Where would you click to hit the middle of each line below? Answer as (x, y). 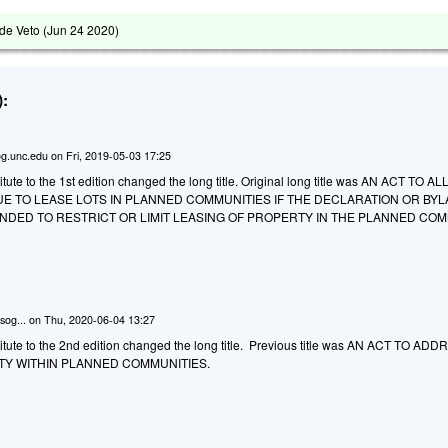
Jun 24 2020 (81, 29)
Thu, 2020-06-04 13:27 (100, 319)
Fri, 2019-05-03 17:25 (119, 155)
